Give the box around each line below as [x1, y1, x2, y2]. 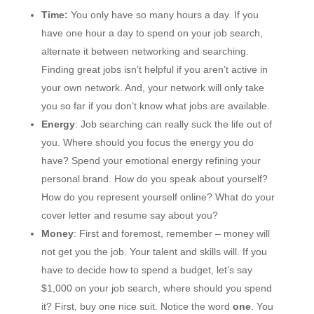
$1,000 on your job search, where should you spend [41, 282, 272, 294]
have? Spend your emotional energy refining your [41, 155, 261, 166]
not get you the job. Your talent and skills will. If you [41, 246, 267, 257]
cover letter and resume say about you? [41, 210, 218, 221]
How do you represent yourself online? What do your [41, 191, 275, 203]
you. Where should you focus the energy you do [41, 137, 254, 148]
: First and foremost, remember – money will [73, 228, 270, 239]
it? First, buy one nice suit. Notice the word [41, 301, 233, 312]
